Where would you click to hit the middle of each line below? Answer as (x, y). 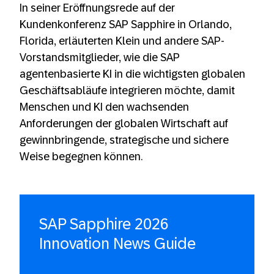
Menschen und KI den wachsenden (104, 107)
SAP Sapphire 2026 (104, 224)
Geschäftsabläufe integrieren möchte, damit (127, 91)
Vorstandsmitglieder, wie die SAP (100, 57)
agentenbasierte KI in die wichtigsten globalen (132, 74)
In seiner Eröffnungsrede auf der (97, 8)
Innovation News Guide (117, 243)
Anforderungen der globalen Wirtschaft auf (124, 124)
